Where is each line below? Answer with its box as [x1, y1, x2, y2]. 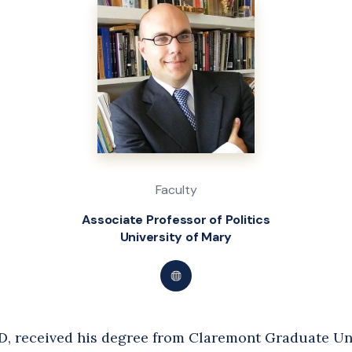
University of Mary [119, 229, 233, 245]
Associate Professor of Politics [82, 211, 270, 228]
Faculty [155, 181, 197, 198]
